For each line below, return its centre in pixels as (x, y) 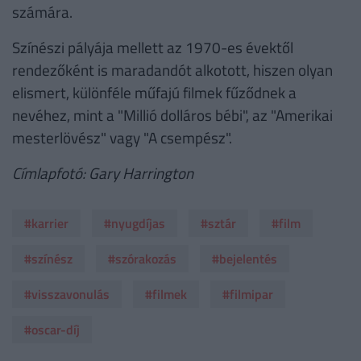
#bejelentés (245, 259)
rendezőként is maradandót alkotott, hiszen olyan (172, 70)
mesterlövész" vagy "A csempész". (122, 138)
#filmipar (248, 295)
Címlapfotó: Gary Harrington (103, 173)
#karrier (46, 224)
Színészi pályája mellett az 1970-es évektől (153, 48)
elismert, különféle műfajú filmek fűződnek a (154, 93)
